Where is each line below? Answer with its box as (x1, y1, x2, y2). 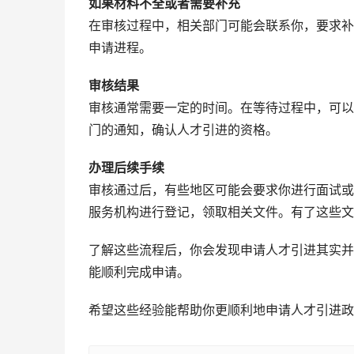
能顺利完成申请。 (88, 265, 190, 280)
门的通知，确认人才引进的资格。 (88, 122, 278, 137)
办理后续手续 (88, 160, 164, 175)
